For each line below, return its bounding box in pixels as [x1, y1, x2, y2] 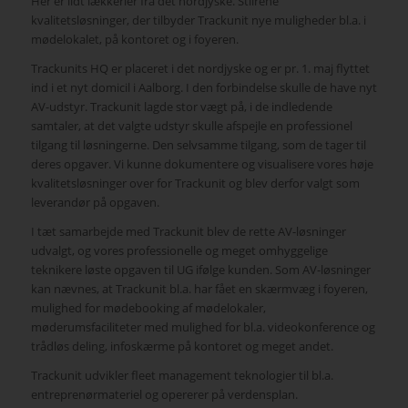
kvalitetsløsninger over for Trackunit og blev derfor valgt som [30, 175, 360, 192]
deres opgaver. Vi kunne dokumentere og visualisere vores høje [30, 156, 373, 173]
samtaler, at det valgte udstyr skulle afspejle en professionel [30, 117, 352, 135]
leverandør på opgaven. [30, 194, 159, 211]
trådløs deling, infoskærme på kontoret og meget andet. [30, 338, 333, 355]
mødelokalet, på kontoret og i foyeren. [30, 31, 239, 48]
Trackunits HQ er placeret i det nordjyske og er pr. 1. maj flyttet [30, 60, 370, 77]
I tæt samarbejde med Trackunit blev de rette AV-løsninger [30, 223, 346, 240]
